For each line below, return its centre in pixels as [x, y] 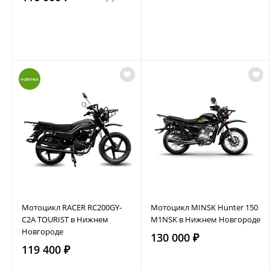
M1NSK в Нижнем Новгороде [205, 219]
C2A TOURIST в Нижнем [65, 219]
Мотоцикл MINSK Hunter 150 [204, 207]
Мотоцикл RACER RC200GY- [72, 207]
